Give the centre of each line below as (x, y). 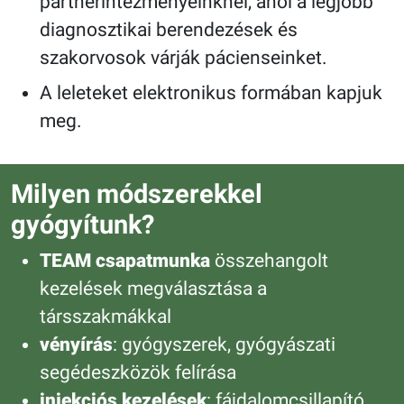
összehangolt (269, 261)
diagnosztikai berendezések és (169, 30)
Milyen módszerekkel (137, 194)
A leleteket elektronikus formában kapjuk (211, 93)
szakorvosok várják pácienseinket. (184, 58)
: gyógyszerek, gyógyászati (224, 345)
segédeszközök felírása (138, 373)
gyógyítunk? (83, 225)
